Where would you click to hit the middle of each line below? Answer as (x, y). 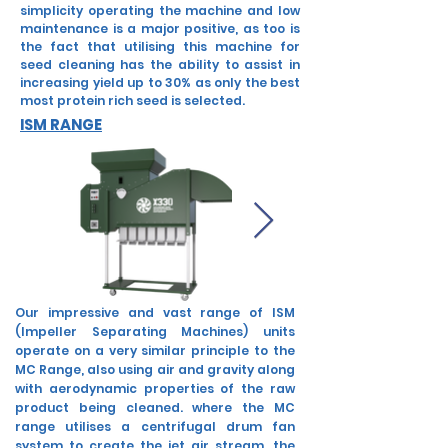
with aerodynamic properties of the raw (155, 388)
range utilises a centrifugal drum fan (155, 426)
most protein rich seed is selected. (132, 100)
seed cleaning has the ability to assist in (160, 64)
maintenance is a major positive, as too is (160, 28)
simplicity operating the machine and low (160, 10)
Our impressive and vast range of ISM (155, 312)
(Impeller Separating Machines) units (155, 331)
